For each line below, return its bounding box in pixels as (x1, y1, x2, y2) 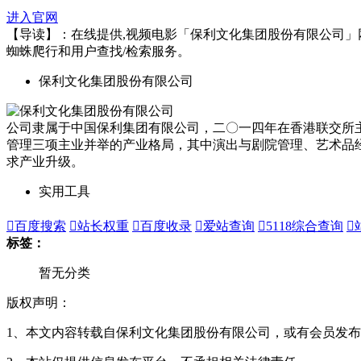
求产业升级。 (6, 154, 84, 168)
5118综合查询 (266, 218, 343, 233)
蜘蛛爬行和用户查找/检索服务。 (6, 44, 190, 58)
